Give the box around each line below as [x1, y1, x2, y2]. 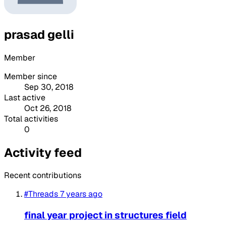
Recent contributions [4, 170, 81, 181]
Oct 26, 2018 [24, 102, 72, 114]
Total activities [4, 113, 58, 124]
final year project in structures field [24, 209, 187, 222]
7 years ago [60, 189, 102, 200]
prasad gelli [4, 26, 74, 42]
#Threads [24, 189, 58, 200]
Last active [4, 92, 45, 103]
